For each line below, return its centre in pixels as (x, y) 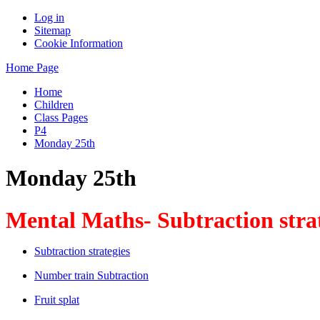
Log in (49, 17)
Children (54, 105)
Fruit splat (57, 299)
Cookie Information (79, 43)
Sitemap (52, 30)
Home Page (32, 67)
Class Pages (61, 117)
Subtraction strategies (82, 251)
